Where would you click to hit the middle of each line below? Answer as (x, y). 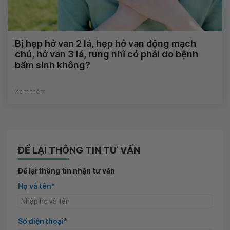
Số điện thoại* (43, 221)
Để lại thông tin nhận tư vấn (66, 170)
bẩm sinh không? (53, 65)
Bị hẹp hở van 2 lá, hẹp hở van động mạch (106, 43)
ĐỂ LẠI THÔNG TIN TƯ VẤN (79, 150)
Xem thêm (30, 91)
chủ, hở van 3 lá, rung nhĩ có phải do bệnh (107, 54)
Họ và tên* (36, 186)
